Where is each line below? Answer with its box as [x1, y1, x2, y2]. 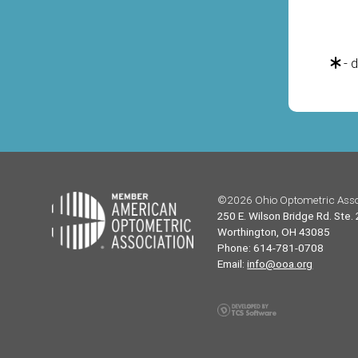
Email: [217, 256, 248, 271]
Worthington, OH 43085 [217, 224, 331, 239]
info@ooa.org [247, 256, 313, 271]
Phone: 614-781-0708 [217, 240, 324, 255]
